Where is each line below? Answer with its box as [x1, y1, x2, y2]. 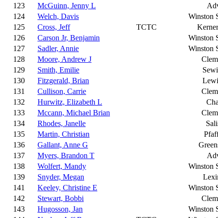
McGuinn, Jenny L [37, 1, 96, 10]
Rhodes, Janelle [37, 119, 86, 127]
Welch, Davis [37, 12, 79, 20]
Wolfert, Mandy [37, 162, 86, 170]
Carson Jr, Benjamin [37, 34, 100, 42]
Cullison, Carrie [37, 87, 86, 95]
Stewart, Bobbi [37, 194, 84, 202]
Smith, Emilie [37, 66, 79, 74]
